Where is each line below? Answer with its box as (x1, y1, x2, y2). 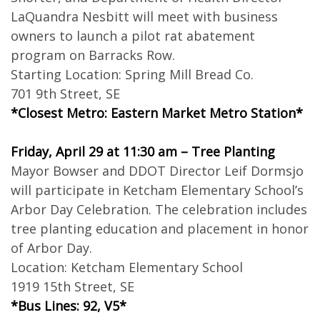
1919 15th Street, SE (11, 278, 134, 295)
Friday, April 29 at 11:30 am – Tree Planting (11, 143, 275, 160)
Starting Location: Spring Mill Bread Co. (11, 66, 254, 83)
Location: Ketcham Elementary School (11, 259, 243, 276)
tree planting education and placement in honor (11, 220, 309, 237)
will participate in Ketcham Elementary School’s (11, 181, 304, 199)
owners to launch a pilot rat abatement (11, 27, 255, 44)
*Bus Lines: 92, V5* (11, 297, 126, 314)
